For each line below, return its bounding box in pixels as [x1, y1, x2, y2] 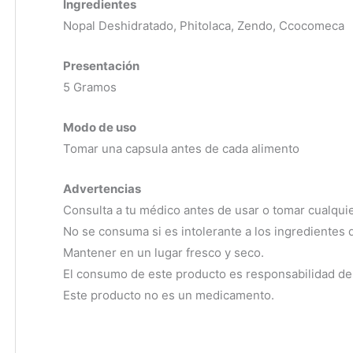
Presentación [63, 58, 139, 74]
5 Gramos [63, 80, 117, 95]
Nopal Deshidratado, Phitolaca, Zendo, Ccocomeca [63, 18, 344, 34]
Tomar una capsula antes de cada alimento [63, 141, 299, 157]
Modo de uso [63, 120, 136, 136]
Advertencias [63, 181, 141, 197]
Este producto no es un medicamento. [63, 288, 274, 303]
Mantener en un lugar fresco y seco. [63, 245, 264, 261]
